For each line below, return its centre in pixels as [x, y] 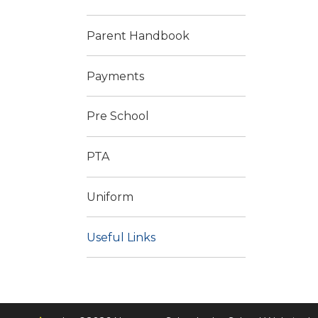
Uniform [110, 197]
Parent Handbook [138, 35]
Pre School [118, 116]
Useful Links [121, 237]
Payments [115, 76]
